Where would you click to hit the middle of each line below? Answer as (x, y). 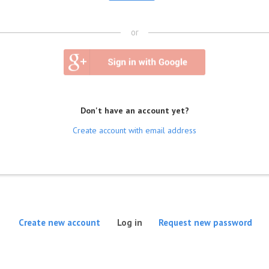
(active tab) (166, 218)
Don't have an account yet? (134, 110)
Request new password (206, 222)
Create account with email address (134, 130)
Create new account (59, 222)
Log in (129, 222)
